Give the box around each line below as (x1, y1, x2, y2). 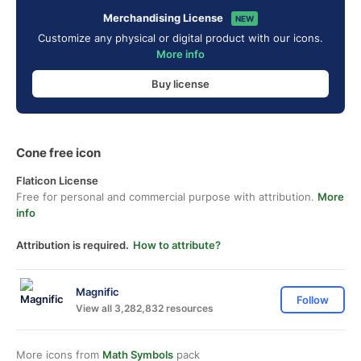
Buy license (151, 77, 210, 90)
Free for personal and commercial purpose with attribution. (16, 190, 317, 203)
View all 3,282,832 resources (76, 301, 214, 314)
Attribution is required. (16, 239, 129, 251)
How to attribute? (133, 239, 221, 251)
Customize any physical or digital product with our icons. (38, 31, 323, 44)
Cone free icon (16, 145, 101, 160)
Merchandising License (103, 11, 223, 24)
